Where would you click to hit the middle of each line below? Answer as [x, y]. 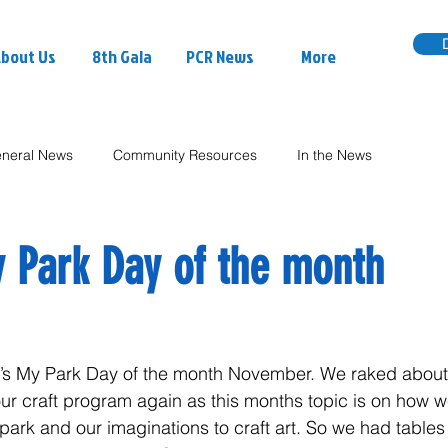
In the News [334, 155]
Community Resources [185, 155]
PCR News [220, 56]
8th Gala [122, 56]
